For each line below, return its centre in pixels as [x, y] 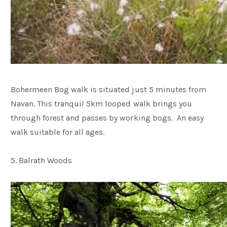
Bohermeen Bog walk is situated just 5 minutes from [108, 89]
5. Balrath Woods [42, 160]
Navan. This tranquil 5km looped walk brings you [101, 104]
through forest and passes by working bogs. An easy [107, 118]
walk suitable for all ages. [59, 132]
